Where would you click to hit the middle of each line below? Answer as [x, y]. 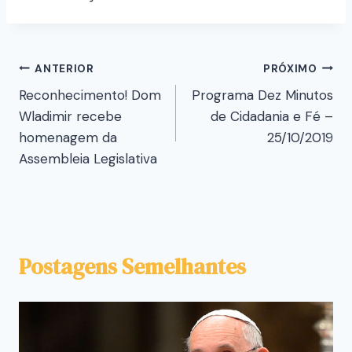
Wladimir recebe [70, 117]
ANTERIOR [64, 68]
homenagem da [68, 138]
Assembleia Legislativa [88, 159]
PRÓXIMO [290, 68]
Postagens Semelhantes [132, 267]
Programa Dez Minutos [262, 95]
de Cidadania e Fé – [272, 117]
